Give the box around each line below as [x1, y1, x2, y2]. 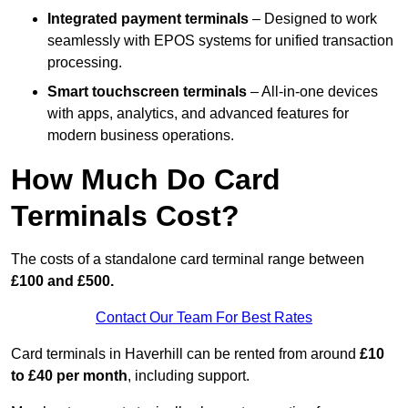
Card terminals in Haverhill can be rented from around [11, 346, 360, 362]
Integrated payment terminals [47, 11, 249, 27]
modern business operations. [47, 127, 234, 144]
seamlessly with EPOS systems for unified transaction [47, 33, 393, 49]
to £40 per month [11, 368, 127, 384]
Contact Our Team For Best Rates [96, 310, 312, 326]
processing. [47, 55, 122, 71]
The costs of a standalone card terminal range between [11, 251, 364, 268]
